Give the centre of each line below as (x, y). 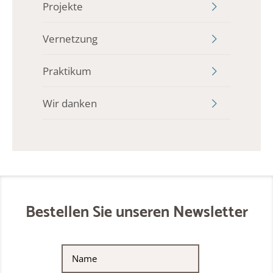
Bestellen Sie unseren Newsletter (136, 212)
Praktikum (67, 71)
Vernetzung (70, 38)
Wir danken (70, 103)
